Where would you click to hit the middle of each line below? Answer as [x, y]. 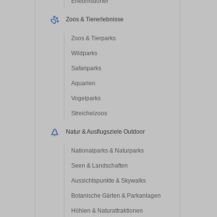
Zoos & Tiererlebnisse [95, 20]
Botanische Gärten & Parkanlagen [116, 195]
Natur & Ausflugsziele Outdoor [105, 132]
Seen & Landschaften [100, 165]
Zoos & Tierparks [93, 38]
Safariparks [86, 68]
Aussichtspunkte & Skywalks [108, 180]
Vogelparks [86, 98]
